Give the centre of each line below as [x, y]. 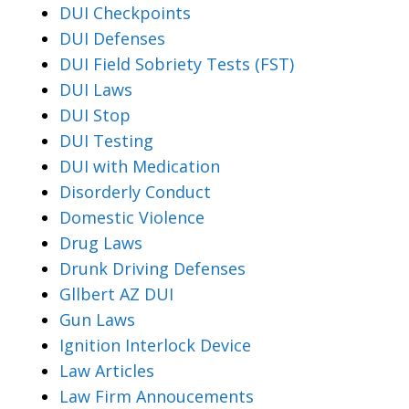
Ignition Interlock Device [155, 346]
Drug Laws [101, 243]
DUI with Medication [140, 167]
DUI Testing [106, 141]
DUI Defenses [112, 39]
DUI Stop [95, 115]
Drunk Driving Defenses [152, 269]
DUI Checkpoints [125, 13]
